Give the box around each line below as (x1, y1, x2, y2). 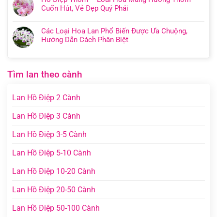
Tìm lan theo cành (7, 68, 82, 80)
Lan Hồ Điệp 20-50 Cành (12, 185, 95, 194)
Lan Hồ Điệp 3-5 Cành (12, 129, 87, 139)
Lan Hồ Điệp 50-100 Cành (12, 203, 100, 213)
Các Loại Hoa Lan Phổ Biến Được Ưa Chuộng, (41, 26, 187, 35)
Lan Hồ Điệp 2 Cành (12, 93, 80, 102)
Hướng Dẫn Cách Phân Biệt (41, 35, 128, 44)
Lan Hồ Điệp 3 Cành (12, 111, 80, 121)
